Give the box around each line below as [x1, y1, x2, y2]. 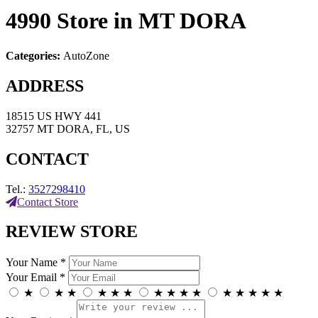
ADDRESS [6, 76, 84, 95]
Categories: [6, 49, 63, 62]
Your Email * [6, 271, 65, 284]
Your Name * [6, 256, 66, 269]
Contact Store [17, 195, 78, 208]
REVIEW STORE [6, 222, 138, 241]
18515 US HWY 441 [6, 109, 102, 122]
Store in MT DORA [57, 8, 246, 34]
